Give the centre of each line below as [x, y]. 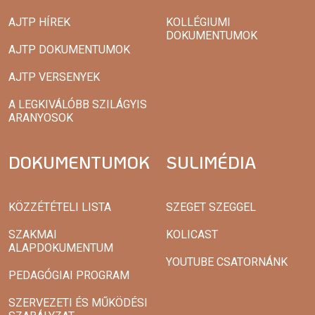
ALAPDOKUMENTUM [61, 248]
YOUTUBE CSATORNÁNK [227, 262]
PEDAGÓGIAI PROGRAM [69, 276]
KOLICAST [192, 235]
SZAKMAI [33, 235]
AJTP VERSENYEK [54, 77]
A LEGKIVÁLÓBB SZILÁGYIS [78, 105]
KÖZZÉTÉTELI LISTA [60, 207]
